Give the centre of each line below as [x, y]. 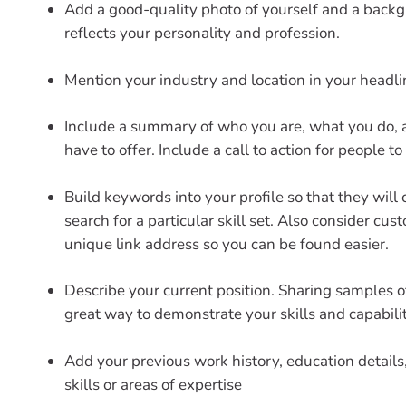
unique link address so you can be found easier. [227, 244]
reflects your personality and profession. [202, 34]
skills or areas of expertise [153, 384]
